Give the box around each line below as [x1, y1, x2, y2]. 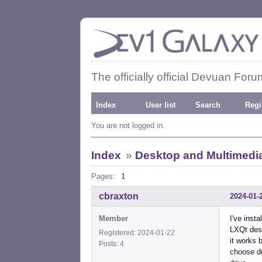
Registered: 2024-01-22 [99, 228, 175, 237]
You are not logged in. [91, 121, 165, 130]
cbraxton [99, 191, 139, 201]
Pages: [91, 172, 115, 181]
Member [99, 213, 128, 223]
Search [195, 101, 220, 109]
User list [146, 101, 175, 109]
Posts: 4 [99, 239, 127, 248]
